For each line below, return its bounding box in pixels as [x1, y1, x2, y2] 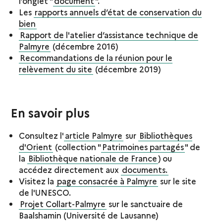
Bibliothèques [139, 129, 193, 141]
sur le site [158, 175, 197, 186]
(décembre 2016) [53, 40, 118, 52]
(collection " [53, 141, 102, 152]
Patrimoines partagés [102, 141, 184, 152]
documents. [122, 164, 168, 175]
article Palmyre [65, 129, 123, 141]
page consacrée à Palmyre [57, 175, 158, 186]
